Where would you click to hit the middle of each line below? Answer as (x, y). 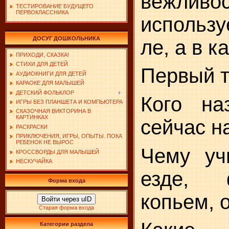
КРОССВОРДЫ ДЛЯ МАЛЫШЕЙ (58, 152)
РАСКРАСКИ (32, 127)
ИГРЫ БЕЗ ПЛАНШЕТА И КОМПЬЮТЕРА (69, 101)
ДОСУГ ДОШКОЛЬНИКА (66, 38)
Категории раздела (66, 224)
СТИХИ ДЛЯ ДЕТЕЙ (42, 64)
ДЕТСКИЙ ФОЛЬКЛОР (45, 92)
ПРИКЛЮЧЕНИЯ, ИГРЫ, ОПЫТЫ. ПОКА (69, 136)
